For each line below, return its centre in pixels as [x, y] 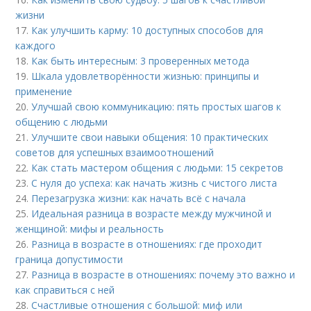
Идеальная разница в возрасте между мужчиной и [152, 214]
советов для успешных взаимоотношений [115, 153]
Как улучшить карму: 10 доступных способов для [148, 31]
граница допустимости [69, 260]
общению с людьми [62, 122]
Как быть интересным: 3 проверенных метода [141, 61]
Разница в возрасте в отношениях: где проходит [147, 244]
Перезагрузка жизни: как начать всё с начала [139, 199]
